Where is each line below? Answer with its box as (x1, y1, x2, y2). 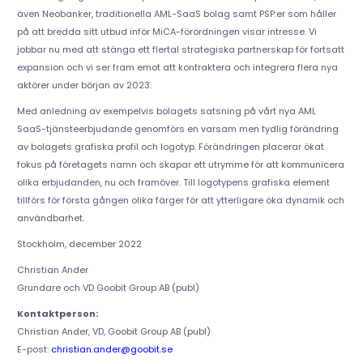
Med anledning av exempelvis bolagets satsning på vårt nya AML (16, 105, 316, 118)
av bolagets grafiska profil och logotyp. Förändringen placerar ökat (16, 140, 324, 154)
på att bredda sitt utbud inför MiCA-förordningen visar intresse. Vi (16, 25, 317, 39)
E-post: (16, 343, 51, 357)
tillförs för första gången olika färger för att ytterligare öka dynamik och (16, 194, 344, 207)
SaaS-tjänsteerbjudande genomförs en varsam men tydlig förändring (16, 122, 339, 136)
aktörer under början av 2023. (16, 79, 152, 92)
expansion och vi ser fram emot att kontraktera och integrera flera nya (16, 61, 338, 75)
